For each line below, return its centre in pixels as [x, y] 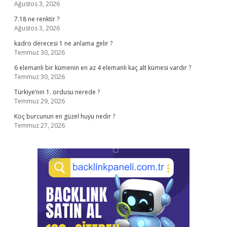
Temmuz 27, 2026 [40, 125]
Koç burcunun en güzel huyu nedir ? [65, 116]
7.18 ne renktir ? [37, 19]
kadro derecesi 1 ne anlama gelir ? [63, 43]
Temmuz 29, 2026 [40, 101]
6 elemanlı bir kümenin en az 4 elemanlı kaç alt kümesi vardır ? [103, 68]
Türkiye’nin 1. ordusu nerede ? [57, 92]
